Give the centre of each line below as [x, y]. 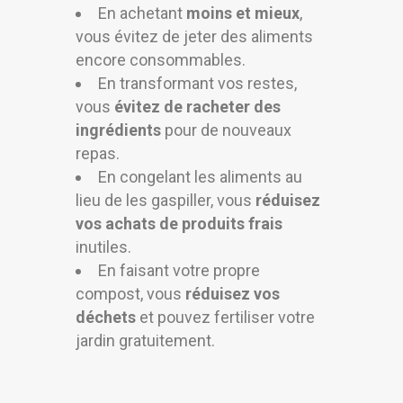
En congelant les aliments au [200, 177]
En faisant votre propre [179, 271]
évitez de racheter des [197, 107]
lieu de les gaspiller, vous [166, 201]
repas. [98, 154]
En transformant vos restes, [197, 84]
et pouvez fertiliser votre [225, 318]
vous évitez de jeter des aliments [194, 37]
